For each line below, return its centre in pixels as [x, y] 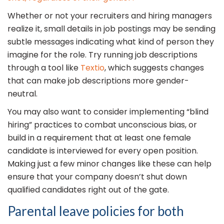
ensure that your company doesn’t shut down [97, 177]
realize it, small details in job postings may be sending [111, 29]
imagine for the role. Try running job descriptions [102, 55]
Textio [92, 68]
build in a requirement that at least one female [99, 138]
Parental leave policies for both [96, 211]
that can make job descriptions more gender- [98, 81]
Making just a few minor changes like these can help [109, 164]
